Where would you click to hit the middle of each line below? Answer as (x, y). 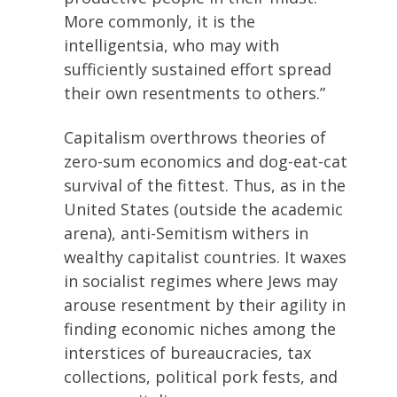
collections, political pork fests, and (201, 376)
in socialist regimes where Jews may (201, 280)
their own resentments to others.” (195, 93)
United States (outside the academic (203, 209)
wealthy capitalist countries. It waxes (205, 257)
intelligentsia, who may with (171, 45)
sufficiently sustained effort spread (198, 69)
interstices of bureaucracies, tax (187, 352)
